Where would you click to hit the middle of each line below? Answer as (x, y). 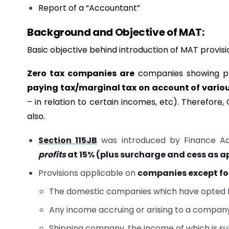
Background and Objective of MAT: (116, 32)
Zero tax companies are (81, 74)
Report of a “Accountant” (89, 8)
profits (52, 154)
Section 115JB (68, 140)
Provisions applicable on (88, 173)
